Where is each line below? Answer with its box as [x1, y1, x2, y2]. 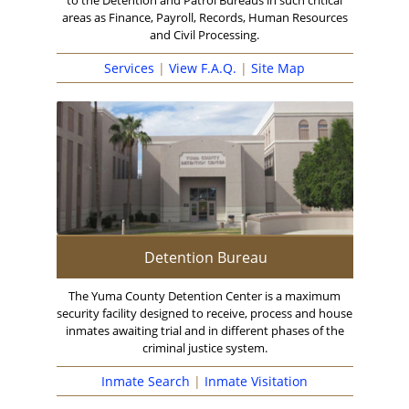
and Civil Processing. [150, 26, 259, 44]
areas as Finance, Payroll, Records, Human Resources [61, 9, 348, 26]
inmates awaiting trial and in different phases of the [65, 322, 344, 340]
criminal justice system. [142, 340, 267, 357]
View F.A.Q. [169, 59, 236, 78]
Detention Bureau [143, 247, 267, 268]
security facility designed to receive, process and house [57, 305, 352, 322]
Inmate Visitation [204, 372, 308, 391]
